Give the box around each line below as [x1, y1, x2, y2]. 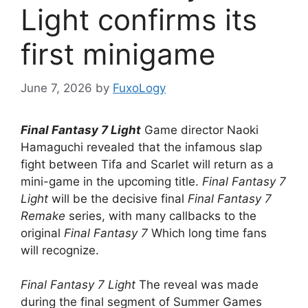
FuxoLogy [113, 80, 166, 95]
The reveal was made [135, 278, 258, 292]
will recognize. [21, 243, 99, 257]
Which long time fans [148, 225, 267, 240]
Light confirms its [21, 2, 257, 38]
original [21, 225, 64, 240]
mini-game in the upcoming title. [21, 174, 202, 188]
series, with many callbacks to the [65, 208, 256, 223]
